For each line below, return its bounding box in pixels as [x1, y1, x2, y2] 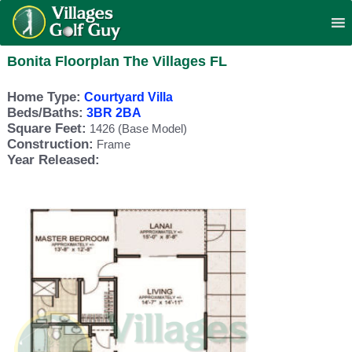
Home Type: [6, 90, 81, 104]
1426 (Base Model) [86, 122, 187, 135]
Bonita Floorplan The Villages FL [6, 53, 227, 69]
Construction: [6, 137, 93, 152]
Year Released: [6, 152, 100, 167]
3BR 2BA [86, 106, 141, 119]
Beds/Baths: [6, 105, 83, 120]
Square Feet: [6, 121, 86, 136]
